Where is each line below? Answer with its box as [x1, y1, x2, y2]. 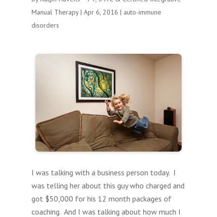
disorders [31, 21, 59, 30]
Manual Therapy [31, 8, 78, 16]
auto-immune [123, 8, 161, 16]
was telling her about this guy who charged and [31, 180, 185, 190]
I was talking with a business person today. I [31, 167, 176, 177]
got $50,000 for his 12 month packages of [31, 193, 171, 203]
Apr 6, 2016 [83, 8, 118, 16]
